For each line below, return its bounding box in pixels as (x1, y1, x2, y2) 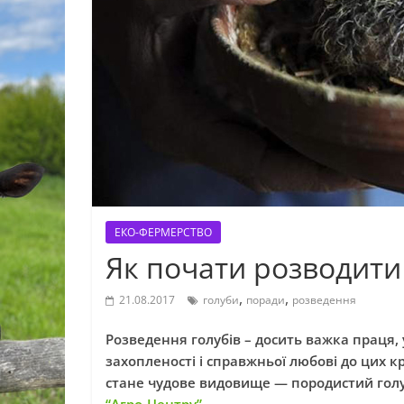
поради (246, 292, 285, 308)
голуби (203, 292, 239, 308)
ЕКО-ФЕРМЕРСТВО (115, 225, 212, 240)
